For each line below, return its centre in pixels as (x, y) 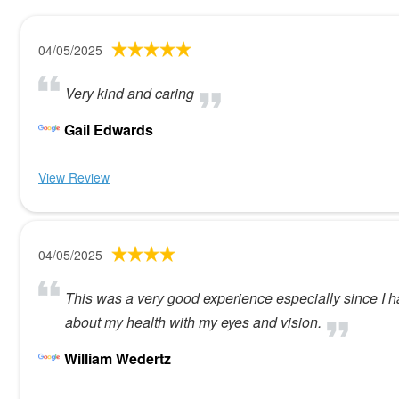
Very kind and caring (130, 93)
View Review (74, 177)
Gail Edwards (109, 130)
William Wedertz (118, 358)
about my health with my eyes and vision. (193, 322)
